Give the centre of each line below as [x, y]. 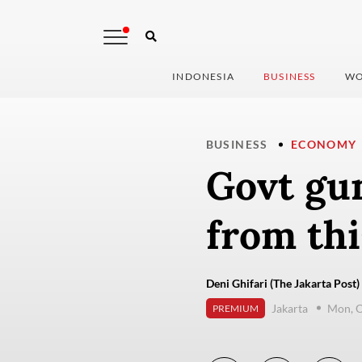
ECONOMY [324, 145]
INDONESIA [204, 77]
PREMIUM [235, 309]
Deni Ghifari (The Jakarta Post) [282, 284]
